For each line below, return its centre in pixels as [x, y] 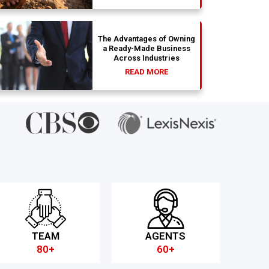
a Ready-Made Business [146, 49]
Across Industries [146, 58]
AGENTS [166, 236]
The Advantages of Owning [146, 39]
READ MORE [146, 72]
